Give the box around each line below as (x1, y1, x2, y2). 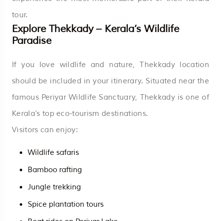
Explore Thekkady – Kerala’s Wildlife (12, 22, 179, 35)
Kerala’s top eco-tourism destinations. (12, 109, 148, 118)
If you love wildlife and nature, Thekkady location (12, 60, 209, 70)
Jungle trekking (28, 182, 81, 192)
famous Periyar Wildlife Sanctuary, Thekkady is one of (12, 92, 209, 102)
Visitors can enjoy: (12, 125, 78, 135)
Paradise (12, 34, 51, 47)
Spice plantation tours (28, 199, 104, 209)
